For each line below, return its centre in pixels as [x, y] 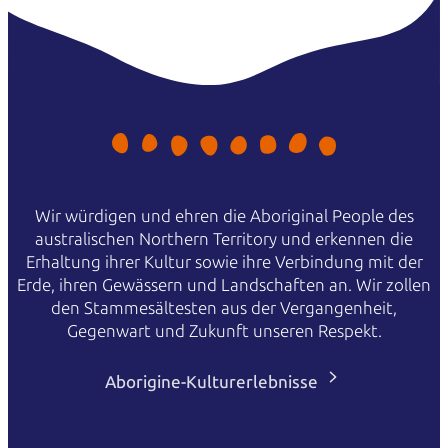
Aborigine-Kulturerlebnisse [214, 381]
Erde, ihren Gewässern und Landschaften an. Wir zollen [224, 284]
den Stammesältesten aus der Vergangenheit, [224, 307]
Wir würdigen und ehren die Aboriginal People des [224, 215]
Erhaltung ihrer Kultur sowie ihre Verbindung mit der [224, 261]
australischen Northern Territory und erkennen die [224, 238]
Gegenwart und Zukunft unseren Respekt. [224, 330]
